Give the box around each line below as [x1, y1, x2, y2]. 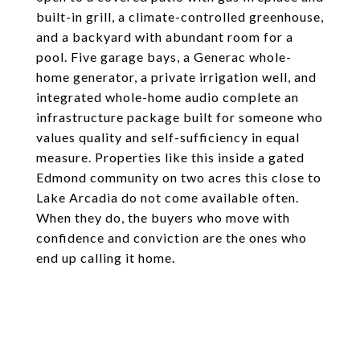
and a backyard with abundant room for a [36, 29, 293, 44]
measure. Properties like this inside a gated [36, 149, 305, 165]
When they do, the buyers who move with [36, 210, 290, 225]
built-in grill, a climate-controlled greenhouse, [36, 9, 324, 24]
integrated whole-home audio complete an [36, 89, 299, 104]
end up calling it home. [36, 250, 175, 265]
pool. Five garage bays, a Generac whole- [36, 49, 292, 64]
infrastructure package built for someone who [36, 109, 323, 125]
